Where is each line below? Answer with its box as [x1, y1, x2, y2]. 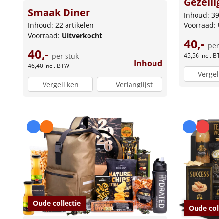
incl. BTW [44, 61, 69, 70]
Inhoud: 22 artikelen [28, 20, 94, 30]
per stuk [52, 51, 79, 61]
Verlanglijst [116, 80, 153, 89]
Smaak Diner [28, 5, 90, 19]
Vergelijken [42, 80, 79, 89]
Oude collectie [33, 198, 81, 208]
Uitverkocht [62, 30, 102, 40]
